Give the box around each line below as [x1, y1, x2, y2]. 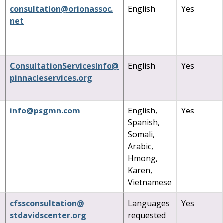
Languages [128, 197, 170, 209]
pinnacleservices [10, 72, 76, 83]
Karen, [128, 164, 152, 176]
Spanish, [128, 116, 160, 128]
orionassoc [68, 3, 111, 14]
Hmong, [128, 152, 158, 164]
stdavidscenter [10, 209, 70, 221]
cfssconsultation [10, 197, 77, 209]
